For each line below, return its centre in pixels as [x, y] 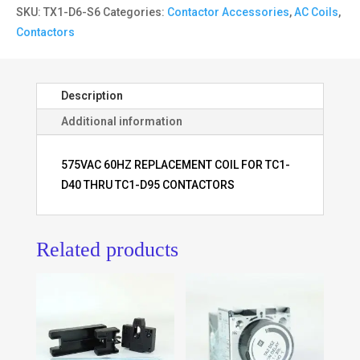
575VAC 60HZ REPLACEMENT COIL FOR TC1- [175, 164]
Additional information [121, 121]
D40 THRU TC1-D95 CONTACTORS [147, 184]
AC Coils [316, 12]
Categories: [135, 12]
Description [92, 95]
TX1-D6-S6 [72, 12]
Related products [107, 249]
